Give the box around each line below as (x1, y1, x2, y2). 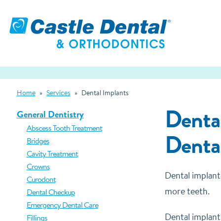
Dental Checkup (26, 186, 75, 197)
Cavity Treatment (26, 148, 78, 159)
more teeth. (164, 185, 210, 197)
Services (46, 88, 71, 98)
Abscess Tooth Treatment (26, 122, 102, 133)
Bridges (26, 135, 49, 146)
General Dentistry (16, 108, 84, 121)
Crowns (26, 161, 50, 172)
